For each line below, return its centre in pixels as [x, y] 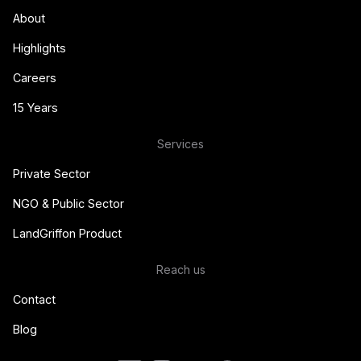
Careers [35, 77]
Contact [34, 299]
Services [180, 143]
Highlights [39, 48]
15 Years [35, 107]
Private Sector [52, 173]
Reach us [180, 269]
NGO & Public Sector [68, 203]
